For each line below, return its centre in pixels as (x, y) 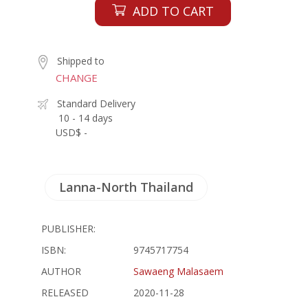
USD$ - (71, 132)
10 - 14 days (86, 118)
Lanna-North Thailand (126, 187)
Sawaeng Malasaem (178, 271)
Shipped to (81, 61)
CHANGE (77, 77)
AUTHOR (61, 271)
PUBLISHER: (68, 228)
